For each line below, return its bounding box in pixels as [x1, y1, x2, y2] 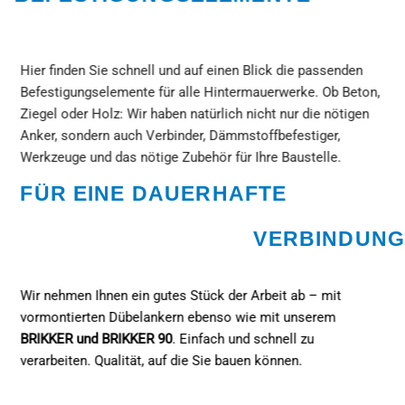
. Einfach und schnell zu [172, 330, 315, 347]
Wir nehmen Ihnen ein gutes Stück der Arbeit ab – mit [20, 287, 342, 304]
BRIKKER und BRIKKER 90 [20, 330, 173, 347]
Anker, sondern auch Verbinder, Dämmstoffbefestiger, [20, 127, 341, 144]
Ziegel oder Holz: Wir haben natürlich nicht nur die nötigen [20, 105, 370, 122]
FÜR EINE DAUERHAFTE [20, 182, 287, 206]
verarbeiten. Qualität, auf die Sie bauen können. [20, 352, 303, 369]
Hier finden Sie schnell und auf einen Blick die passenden [20, 61, 363, 79]
